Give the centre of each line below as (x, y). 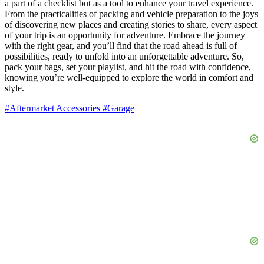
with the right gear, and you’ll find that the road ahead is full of (121, 46)
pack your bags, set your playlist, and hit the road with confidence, (128, 67)
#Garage (118, 108)
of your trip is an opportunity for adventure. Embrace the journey (125, 35)
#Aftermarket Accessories (54, 108)
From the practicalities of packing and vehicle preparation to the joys (131, 14)
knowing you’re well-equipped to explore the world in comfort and (129, 78)
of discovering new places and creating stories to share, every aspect (131, 25)
